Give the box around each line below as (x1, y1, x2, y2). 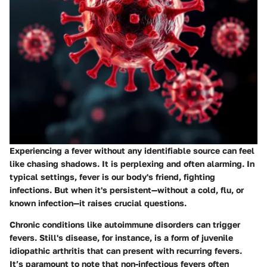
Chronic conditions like (10, 219, 104, 230)
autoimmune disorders (104, 219, 194, 230)
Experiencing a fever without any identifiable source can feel (10, 145, 254, 156)
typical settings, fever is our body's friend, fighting (10, 172, 215, 182)
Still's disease (39, 232, 97, 243)
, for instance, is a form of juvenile (97, 232, 233, 243)
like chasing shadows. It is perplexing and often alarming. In (10, 159, 254, 169)
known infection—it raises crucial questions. (10, 198, 187, 209)
